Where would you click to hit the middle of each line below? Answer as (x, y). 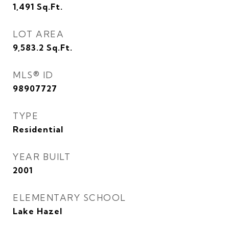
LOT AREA (38, 34)
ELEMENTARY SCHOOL (70, 198)
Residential (38, 129)
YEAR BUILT (42, 157)
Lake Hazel (38, 211)
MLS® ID (33, 75)
